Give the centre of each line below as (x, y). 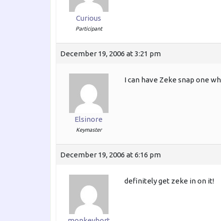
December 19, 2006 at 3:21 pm (110, 54)
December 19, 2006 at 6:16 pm (110, 155)
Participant (89, 29)
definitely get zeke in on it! (169, 181)
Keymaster (89, 130)
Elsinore (89, 119)
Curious (89, 18)
